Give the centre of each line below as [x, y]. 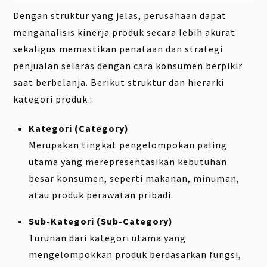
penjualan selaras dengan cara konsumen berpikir [128, 66]
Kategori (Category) [79, 128]
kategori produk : [53, 99]
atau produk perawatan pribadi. [101, 195]
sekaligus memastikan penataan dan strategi [118, 49]
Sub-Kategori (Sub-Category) [101, 221]
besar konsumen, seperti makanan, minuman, [134, 178]
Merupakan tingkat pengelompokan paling [128, 145]
